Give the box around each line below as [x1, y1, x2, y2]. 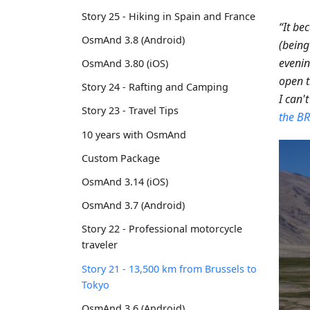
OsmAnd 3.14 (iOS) [82, 174, 168, 188]
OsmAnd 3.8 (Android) [82, 33, 185, 46]
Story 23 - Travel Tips [82, 104, 179, 118]
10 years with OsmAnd [82, 127, 186, 141]
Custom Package [82, 151, 160, 165]
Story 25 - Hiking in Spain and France [82, 9, 255, 23]
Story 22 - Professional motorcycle [82, 222, 242, 236]
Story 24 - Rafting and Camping [82, 80, 228, 94]
